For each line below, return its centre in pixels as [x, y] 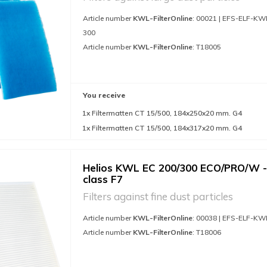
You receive [104, 95]
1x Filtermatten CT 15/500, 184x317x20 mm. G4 [162, 128]
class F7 [103, 179]
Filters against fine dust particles [158, 196]
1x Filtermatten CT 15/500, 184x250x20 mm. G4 [162, 113]
